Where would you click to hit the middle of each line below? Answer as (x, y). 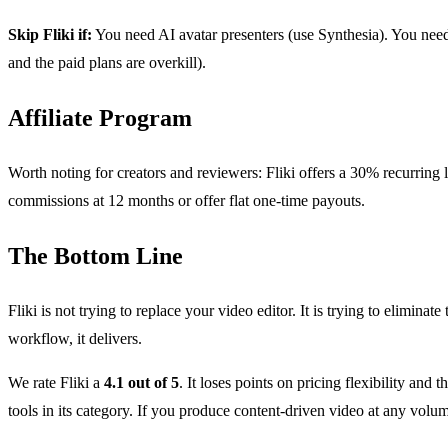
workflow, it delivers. (75, 338)
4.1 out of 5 (141, 382)
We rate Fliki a (56, 382)
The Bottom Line (95, 256)
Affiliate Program (100, 118)
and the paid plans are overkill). (107, 63)
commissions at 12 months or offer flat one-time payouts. (186, 201)
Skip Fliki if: (50, 35)
